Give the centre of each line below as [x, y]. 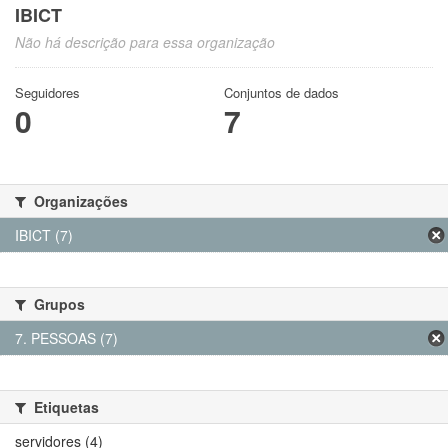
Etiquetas [64, 407]
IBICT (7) [44, 235]
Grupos [57, 304]
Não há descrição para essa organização [145, 42]
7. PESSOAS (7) [66, 338]
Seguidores [47, 93]
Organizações [79, 201]
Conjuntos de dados [281, 93]
